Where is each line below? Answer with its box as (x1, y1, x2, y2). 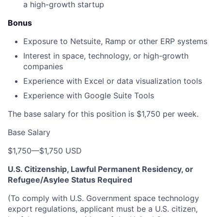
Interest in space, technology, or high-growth (23, 51, 188, 61)
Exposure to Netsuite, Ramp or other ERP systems (23, 36, 207, 46)
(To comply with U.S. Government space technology (8, 193, 199, 203)
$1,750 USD (39, 146, 82, 155)
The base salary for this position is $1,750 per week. (8, 109, 199, 119)
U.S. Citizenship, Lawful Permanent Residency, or (8, 164, 193, 174)
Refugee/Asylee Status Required (8, 175, 132, 185)
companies (23, 62, 63, 71)
